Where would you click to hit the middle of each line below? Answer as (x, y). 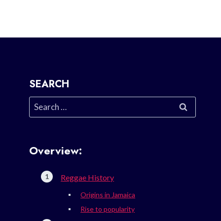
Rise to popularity (108, 209)
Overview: (56, 151)
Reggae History (88, 178)
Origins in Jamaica (108, 195)
